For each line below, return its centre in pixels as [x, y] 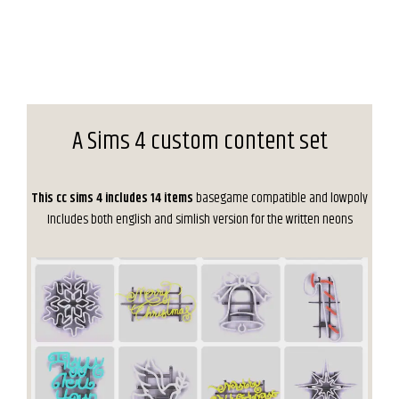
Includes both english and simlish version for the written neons [199, 219]
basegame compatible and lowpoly [281, 198]
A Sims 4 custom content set [199, 141]
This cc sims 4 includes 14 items [112, 198]
